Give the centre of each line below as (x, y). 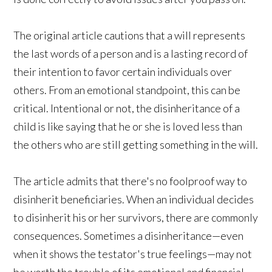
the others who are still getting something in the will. (136, 145)
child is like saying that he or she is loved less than (128, 127)
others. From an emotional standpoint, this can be (127, 90)
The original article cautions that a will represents (130, 36)
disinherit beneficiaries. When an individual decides (134, 199)
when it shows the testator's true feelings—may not (133, 254)
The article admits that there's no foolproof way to (131, 181)
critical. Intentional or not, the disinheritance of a (127, 108)
